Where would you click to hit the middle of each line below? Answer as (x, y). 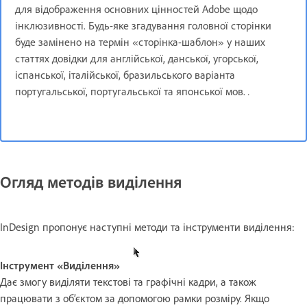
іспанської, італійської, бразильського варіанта (125, 75)
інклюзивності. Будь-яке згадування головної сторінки (143, 25)
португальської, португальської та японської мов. (130, 91)
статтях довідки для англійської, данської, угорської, (137, 58)
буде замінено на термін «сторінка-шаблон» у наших (140, 42)
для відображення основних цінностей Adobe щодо (136, 9)
